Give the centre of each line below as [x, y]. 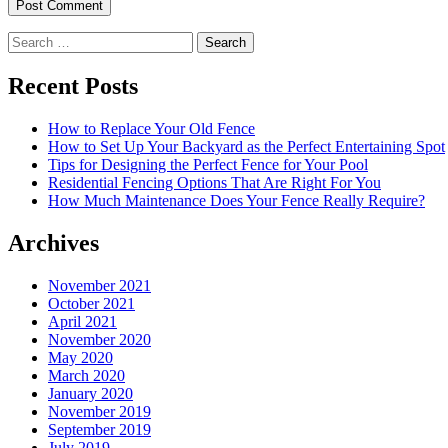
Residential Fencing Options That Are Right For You [214, 183]
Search [28, 40]
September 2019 [99, 429]
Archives [53, 242]
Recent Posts [73, 86]
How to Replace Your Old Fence [151, 129]
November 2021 [99, 285]
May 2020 [80, 357]
